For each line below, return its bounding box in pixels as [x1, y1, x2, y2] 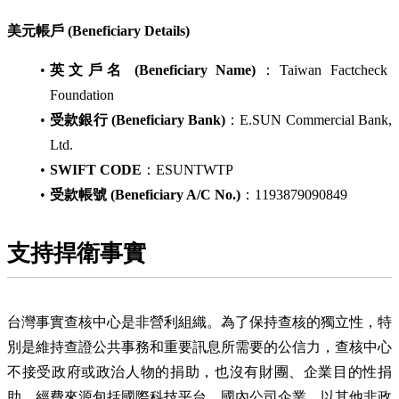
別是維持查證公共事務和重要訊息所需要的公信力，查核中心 [7, 338, 392, 354]
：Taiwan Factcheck [256, 62, 387, 78]
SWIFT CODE [50, 162, 142, 178]
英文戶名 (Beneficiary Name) [50, 62, 256, 78]
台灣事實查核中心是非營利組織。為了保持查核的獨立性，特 [7, 313, 392, 330]
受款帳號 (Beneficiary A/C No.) [50, 187, 240, 203]
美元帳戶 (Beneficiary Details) [7, 23, 190, 39]
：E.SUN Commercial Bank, [225, 112, 392, 128]
